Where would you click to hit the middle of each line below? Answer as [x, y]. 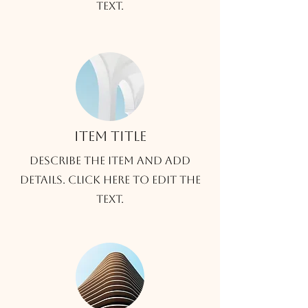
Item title [110, 136]
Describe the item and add [110, 161]
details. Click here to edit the [110, 180]
